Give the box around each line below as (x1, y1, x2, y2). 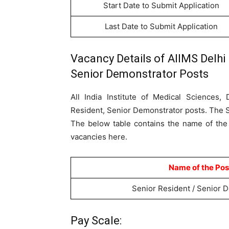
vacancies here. (71, 132, 127, 142)
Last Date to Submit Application (105, 21, 218, 31)
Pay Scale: (71, 214, 122, 227)
